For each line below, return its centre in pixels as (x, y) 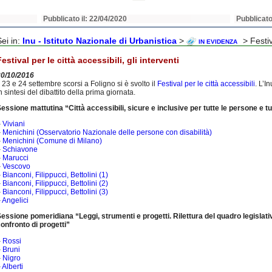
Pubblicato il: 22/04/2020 (85, 19)
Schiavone (20, 150)
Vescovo (16, 167)
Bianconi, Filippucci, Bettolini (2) (55, 184)
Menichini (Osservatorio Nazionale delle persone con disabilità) (107, 133)
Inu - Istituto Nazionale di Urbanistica (100, 41)
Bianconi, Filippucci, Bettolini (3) (56, 192)
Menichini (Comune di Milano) (52, 141)
